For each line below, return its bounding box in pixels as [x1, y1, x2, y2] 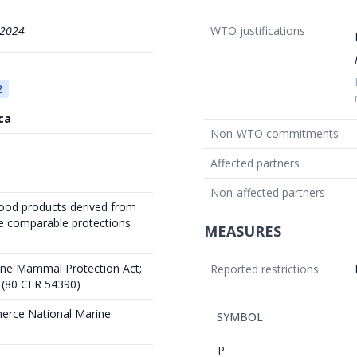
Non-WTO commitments [210, 125, 339, 141]
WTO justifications [210, 22, 305, 38]
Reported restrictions [210, 261, 319, 277]
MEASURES [204, 221, 281, 241]
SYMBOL [217, 308, 263, 324]
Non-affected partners [210, 184, 325, 200]
